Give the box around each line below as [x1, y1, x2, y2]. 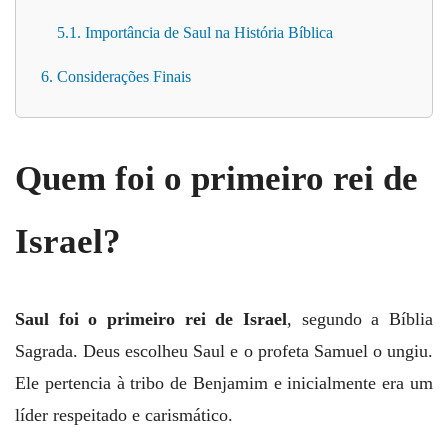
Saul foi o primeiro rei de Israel [15, 308, 287, 329]
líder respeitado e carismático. [15, 404, 233, 425]
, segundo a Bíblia [287, 308, 433, 329]
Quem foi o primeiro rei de [15, 159, 418, 199]
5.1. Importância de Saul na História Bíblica [57, 24, 333, 42]
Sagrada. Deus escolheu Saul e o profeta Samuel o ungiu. [15, 340, 433, 361]
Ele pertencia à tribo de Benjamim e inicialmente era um [15, 372, 433, 393]
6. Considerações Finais [41, 68, 191, 86]
